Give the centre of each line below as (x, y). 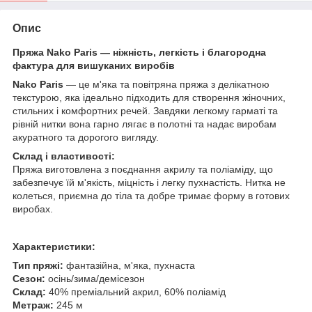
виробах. (33, 209)
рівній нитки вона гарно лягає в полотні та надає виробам (145, 124)
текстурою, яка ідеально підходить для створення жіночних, (149, 98)
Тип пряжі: (38, 266)
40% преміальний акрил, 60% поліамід (136, 292)
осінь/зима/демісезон (95, 279)
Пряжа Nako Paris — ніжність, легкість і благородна (139, 53)
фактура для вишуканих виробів (94, 66)
